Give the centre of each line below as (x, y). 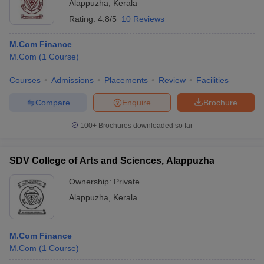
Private (127, 181)
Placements (126, 80)
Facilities (212, 80)
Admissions (72, 80)
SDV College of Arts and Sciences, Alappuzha (112, 161)
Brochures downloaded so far (145, 126)
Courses (25, 80)
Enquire (136, 102)
